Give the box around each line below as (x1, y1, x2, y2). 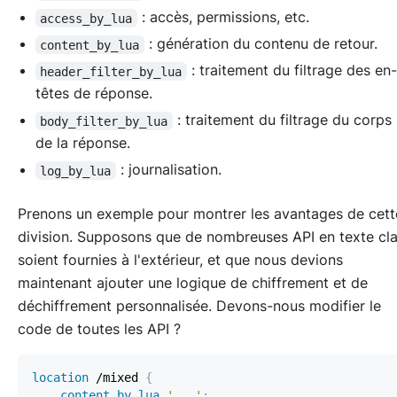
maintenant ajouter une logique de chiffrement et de (18, 274, 368, 292)
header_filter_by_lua (40, 64, 183, 79)
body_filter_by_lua (40, 113, 168, 128)
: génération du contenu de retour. (144, 35, 378, 53)
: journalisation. (115, 160, 222, 179)
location (32, 370, 89, 385)
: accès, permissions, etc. (136, 8, 309, 27)
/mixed (89, 370, 138, 385)
